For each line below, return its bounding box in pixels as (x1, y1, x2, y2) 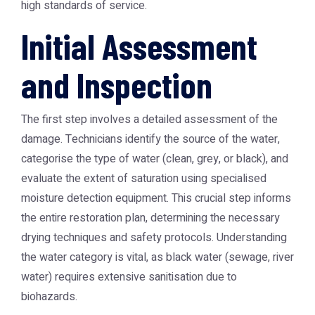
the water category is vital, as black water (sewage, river (21, 249, 294, 266)
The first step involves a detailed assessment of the (21, 111, 278, 128)
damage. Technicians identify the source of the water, (21, 131, 280, 148)
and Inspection (21, 63, 212, 105)
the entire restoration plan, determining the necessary (21, 210, 280, 226)
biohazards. (21, 288, 77, 305)
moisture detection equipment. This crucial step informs (21, 190, 291, 207)
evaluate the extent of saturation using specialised (21, 170, 266, 187)
